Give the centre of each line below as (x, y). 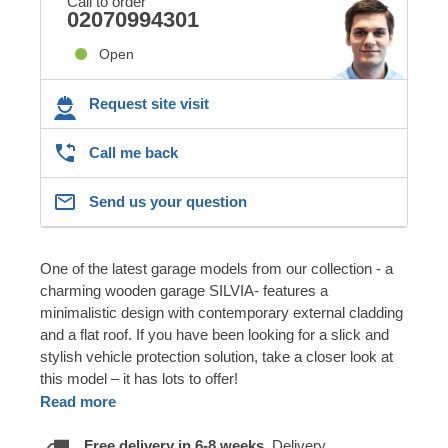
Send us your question (168, 201)
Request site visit (149, 103)
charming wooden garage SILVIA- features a (184, 290)
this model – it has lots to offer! (139, 378)
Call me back (133, 152)
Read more (78, 401)
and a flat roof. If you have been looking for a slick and (214, 334)
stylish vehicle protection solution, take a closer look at (216, 356)
